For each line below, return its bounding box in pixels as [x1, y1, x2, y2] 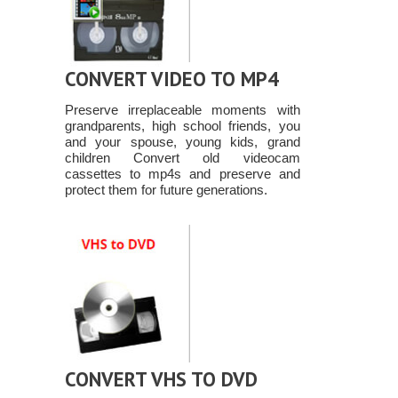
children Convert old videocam [64, 150, 300, 166]
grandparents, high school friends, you [64, 118, 300, 134]
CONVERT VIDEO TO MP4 [64, 66, 279, 92]
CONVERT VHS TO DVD [64, 366, 258, 393]
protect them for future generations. [64, 182, 267, 198]
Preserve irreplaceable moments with [64, 102, 300, 118]
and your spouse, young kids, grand [64, 134, 300, 150]
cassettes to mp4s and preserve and [64, 166, 300, 182]
